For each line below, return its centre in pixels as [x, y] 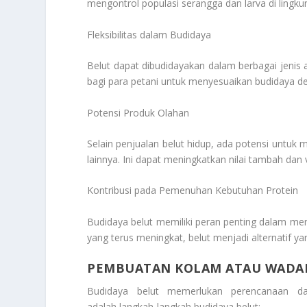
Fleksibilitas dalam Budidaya [149, 34]
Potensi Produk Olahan [138, 112]
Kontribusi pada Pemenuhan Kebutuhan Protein [193, 191]
